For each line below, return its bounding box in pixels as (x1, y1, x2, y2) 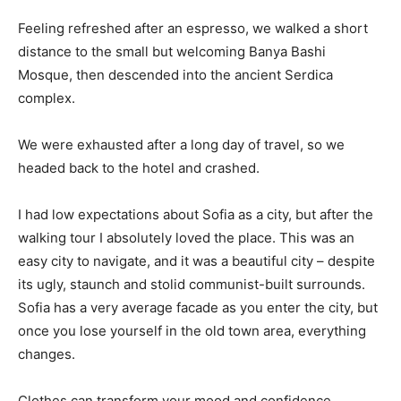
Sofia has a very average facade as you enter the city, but (18, 298, 378, 316)
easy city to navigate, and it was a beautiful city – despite (18, 252, 375, 269)
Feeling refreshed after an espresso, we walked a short (18, 19, 368, 37)
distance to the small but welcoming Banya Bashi (18, 42, 326, 60)
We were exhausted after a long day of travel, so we (18, 135, 345, 153)
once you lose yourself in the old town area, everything (18, 321, 366, 339)
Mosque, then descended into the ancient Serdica (18, 65, 333, 83)
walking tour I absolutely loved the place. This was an (18, 228, 354, 246)
